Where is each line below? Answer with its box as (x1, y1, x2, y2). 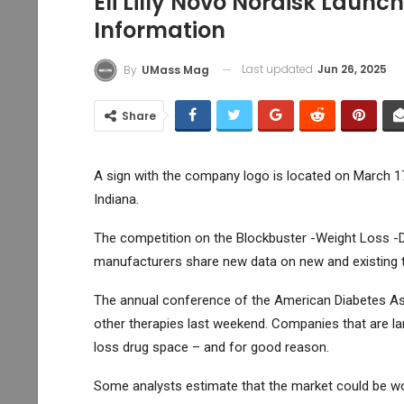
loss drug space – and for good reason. (93, 338, 329, 355)
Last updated (241, 61, 316, 78)
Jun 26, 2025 (317, 61, 387, 78)
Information (93, 15, 225, 46)
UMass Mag (141, 61, 209, 78)
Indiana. (93, 190, 139, 207)
